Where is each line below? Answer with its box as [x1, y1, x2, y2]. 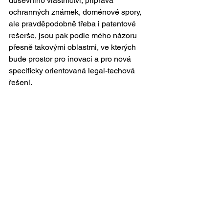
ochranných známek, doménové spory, [9, 7, 143, 17]
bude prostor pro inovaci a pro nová [9, 54, 133, 64]
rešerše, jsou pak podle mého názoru [9, 31, 139, 41]
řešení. [9, 78, 36, 88]
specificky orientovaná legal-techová [9, 66, 137, 76]
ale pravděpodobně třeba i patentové [9, 19, 138, 29]
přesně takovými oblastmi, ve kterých [9, 43, 138, 52]
